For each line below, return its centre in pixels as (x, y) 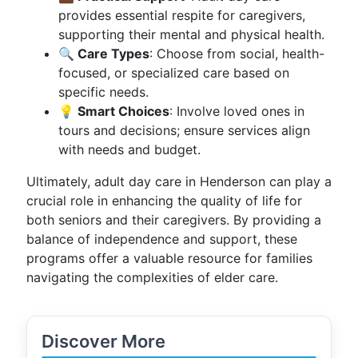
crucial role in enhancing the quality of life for (164, 201)
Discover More (103, 341)
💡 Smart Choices (114, 111)
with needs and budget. (129, 149)
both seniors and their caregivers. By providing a (174, 220)
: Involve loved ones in (237, 111)
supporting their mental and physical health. (191, 34)
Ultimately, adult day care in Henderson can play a (179, 181)
